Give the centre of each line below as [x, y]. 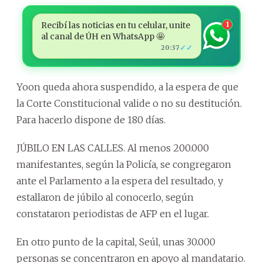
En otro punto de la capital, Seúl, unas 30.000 [116, 242]
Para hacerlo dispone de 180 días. [91, 119]
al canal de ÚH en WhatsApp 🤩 [102, 36]
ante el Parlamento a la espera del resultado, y [120, 181]
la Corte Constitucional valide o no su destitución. [129, 103]
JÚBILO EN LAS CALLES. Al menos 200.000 [113, 148]
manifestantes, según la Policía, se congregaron [124, 164]
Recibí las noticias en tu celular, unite [115, 25]
